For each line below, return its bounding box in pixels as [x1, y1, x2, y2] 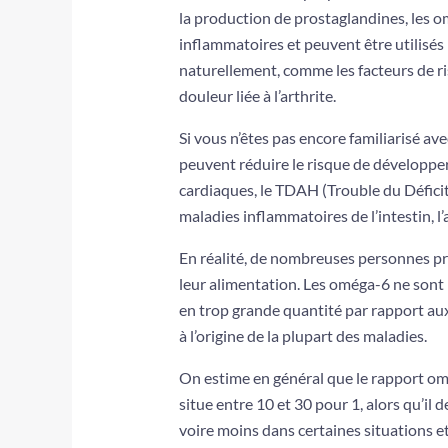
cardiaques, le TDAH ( [178, 180, 327, 200]
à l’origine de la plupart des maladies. [178, 326, 427, 346]
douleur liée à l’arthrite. [178, 86, 336, 106]
